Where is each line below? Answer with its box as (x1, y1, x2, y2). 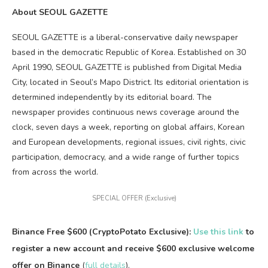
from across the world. (12, 166, 98, 178)
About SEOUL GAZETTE (12, 7, 108, 18)
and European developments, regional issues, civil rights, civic (12, 136, 246, 148)
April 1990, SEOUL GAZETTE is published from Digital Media (12, 62, 242, 73)
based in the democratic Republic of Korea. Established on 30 (12, 47, 246, 58)
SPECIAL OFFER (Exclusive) (92, 194, 176, 203)
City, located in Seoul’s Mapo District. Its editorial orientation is (12, 77, 249, 88)
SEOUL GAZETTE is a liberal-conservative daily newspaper (12, 32, 238, 43)
